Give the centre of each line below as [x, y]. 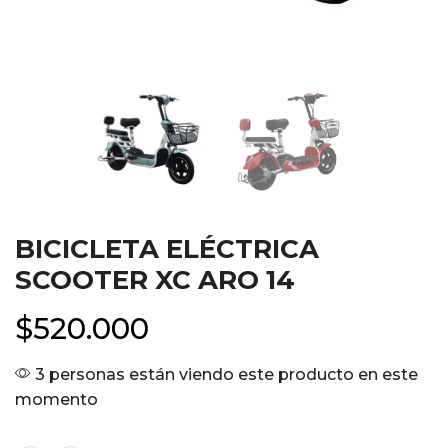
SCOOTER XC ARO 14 [155, 280]
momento [56, 399]
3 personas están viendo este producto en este [224, 374]
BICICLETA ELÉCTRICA [167, 249]
